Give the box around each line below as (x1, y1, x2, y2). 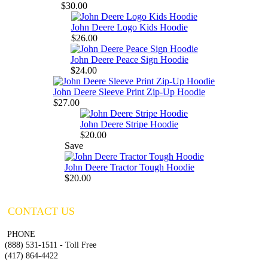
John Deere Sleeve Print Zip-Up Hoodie (53, 87, 205, 98)
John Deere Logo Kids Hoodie (71, 22, 188, 33)
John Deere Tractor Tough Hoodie (64, 162, 194, 173)
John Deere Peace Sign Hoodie (70, 54, 188, 65)
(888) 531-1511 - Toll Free (5, 240, 96, 250)
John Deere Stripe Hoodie (80, 119, 178, 130)
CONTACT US (5, 205, 75, 218)
